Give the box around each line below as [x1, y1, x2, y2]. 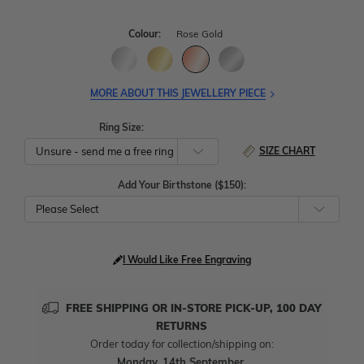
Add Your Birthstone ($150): [118, 179, 246, 192]
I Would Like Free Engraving [123, 253, 251, 266]
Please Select [36, 202, 99, 216]
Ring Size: [98, 121, 144, 134]
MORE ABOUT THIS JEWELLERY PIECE [89, 87, 266, 100]
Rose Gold [176, 28, 223, 41]
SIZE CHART [258, 145, 315, 158]
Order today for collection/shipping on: [89, 337, 274, 351]
